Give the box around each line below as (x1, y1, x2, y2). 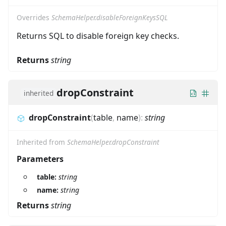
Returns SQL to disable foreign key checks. (17, 30, 179, 41)
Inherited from (17, 137, 67, 147)
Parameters (17, 153, 64, 164)
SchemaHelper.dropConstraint (67, 137, 159, 147)
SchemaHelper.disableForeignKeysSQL (51, 12, 168, 22)
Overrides (17, 12, 51, 22)
